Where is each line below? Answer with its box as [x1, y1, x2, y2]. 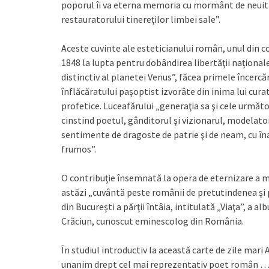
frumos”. [61, 143, 96, 155]
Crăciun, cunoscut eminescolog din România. [61, 215, 244, 227]
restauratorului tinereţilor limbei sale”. [61, 13, 220, 25]
